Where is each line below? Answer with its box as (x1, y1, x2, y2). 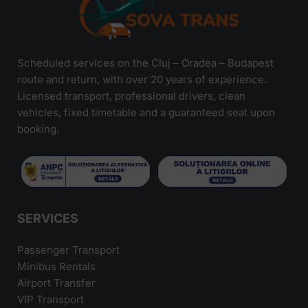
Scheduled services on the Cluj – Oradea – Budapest (17, 56, 274, 69)
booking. (17, 122, 59, 135)
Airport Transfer (17, 276, 96, 290)
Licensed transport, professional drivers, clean (17, 89, 245, 102)
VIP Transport (17, 293, 84, 307)
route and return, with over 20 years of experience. (17, 72, 267, 86)
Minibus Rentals (17, 260, 96, 274)
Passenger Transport (17, 243, 120, 257)
